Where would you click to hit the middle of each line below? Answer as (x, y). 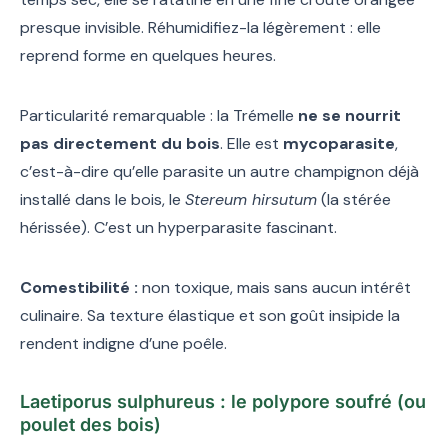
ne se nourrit (349, 115)
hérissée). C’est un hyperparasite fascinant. (178, 227)
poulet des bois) (90, 424)
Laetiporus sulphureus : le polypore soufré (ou (223, 401)
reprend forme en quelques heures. (148, 55)
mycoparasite (339, 143)
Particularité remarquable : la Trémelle (159, 115)
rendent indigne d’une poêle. (123, 343)
